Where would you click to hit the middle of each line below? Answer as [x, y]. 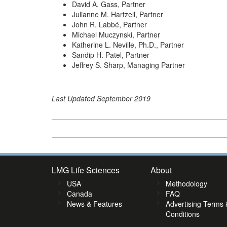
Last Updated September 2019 [101, 98]
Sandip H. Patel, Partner [111, 55]
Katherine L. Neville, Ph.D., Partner [128, 45]
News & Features [94, 204]
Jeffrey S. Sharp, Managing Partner [128, 65]
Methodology [186, 183]
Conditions [183, 214]
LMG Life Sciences [86, 170]
